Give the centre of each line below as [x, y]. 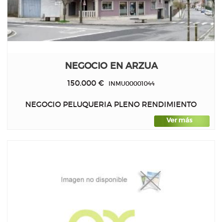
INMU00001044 [129, 83]
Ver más [179, 120]
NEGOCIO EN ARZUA [111, 65]
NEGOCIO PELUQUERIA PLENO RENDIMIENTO [111, 105]
